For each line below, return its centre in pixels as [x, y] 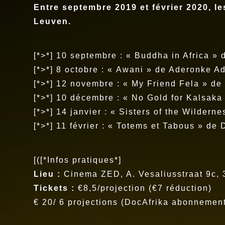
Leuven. [53, 21]
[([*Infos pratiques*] [78, 160]
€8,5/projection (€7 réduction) [144, 188]
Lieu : [47, 174]
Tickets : [54, 188]
